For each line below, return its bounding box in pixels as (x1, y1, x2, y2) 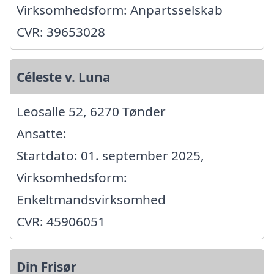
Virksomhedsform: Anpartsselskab (17, 1, 223, 19)
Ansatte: (17, 125, 67, 143)
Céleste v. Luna (17, 68, 111, 86)
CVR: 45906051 (17, 213, 105, 231)
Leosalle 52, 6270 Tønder (17, 103, 166, 120)
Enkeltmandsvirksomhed (17, 191, 166, 209)
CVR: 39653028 (17, 23, 105, 41)
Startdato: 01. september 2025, (17, 147, 204, 165)
